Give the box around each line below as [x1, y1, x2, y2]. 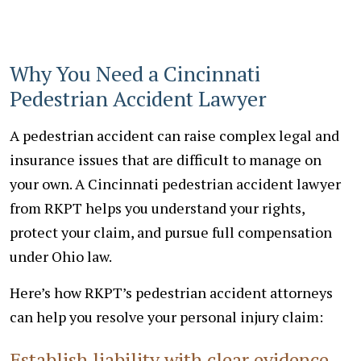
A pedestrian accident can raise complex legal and [10, 125, 339, 145]
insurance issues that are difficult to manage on [10, 149, 322, 169]
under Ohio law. [10, 246, 112, 266]
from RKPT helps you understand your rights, [10, 197, 305, 218]
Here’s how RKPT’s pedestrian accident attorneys [10, 282, 333, 302]
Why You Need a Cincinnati [10, 59, 260, 87]
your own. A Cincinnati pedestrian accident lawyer [10, 173, 341, 193]
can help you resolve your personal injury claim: [10, 306, 323, 326]
